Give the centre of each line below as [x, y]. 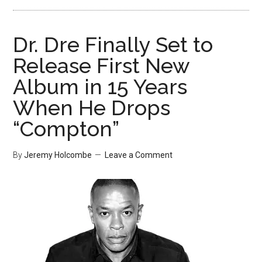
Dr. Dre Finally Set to [113, 44]
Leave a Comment [139, 155]
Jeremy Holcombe [58, 155]
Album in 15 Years [100, 87]
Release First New [101, 65]
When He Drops [92, 108]
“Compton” [66, 129]
